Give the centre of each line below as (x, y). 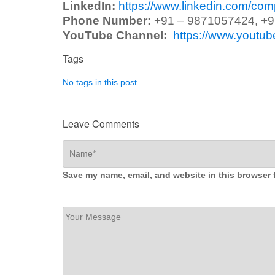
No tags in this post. (101, 82)
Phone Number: (107, 20)
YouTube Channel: (115, 35)
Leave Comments (101, 123)
